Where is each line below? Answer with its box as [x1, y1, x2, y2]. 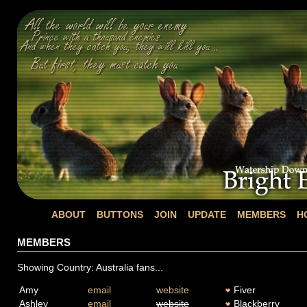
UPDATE [188, 209, 226, 220]
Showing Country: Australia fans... [17, 262, 163, 273]
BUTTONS [97, 209, 143, 220]
